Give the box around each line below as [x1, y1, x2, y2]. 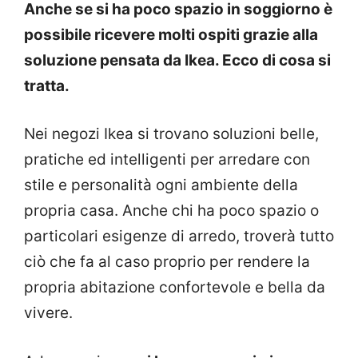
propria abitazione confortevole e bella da [24, 278, 325, 297]
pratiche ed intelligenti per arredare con [24, 150, 310, 169]
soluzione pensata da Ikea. [24, 50, 219, 70]
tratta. [24, 76, 70, 95]
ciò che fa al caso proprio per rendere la [24, 253, 310, 272]
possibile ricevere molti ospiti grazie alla [24, 25, 318, 44]
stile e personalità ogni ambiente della [24, 176, 298, 195]
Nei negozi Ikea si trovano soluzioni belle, [24, 125, 319, 144]
